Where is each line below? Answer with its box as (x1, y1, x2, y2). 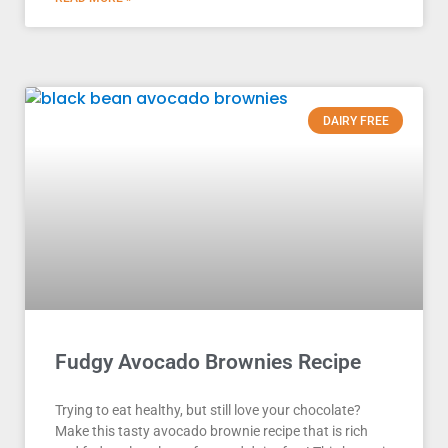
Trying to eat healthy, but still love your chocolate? (55, 402, 361, 419)
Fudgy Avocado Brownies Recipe (55, 350, 361, 375)
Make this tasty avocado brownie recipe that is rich (55, 423, 368, 440)
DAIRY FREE (322, 113, 389, 128)
